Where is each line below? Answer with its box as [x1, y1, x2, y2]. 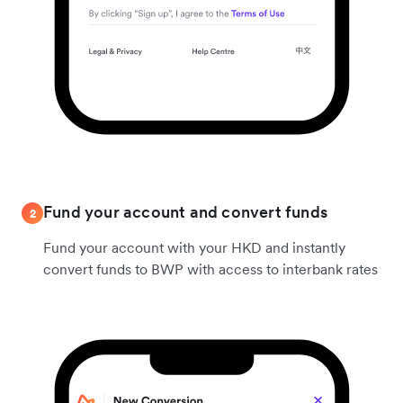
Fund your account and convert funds [43, 201, 327, 223]
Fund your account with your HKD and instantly [43, 238, 345, 257]
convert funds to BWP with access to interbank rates [43, 260, 378, 279]
